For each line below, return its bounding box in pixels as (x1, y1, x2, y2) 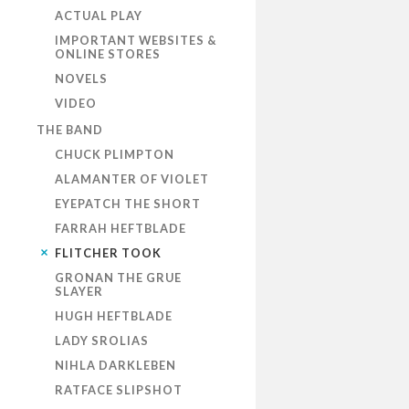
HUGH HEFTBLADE (55, 309, 173, 324)
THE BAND (37, 122, 103, 138)
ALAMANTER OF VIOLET (55, 172, 209, 187)
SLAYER (55, 284, 103, 299)
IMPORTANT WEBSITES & (55, 33, 216, 48)
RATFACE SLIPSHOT (55, 383, 183, 398)
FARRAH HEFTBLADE (55, 221, 186, 236)
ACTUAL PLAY (55, 8, 142, 24)
